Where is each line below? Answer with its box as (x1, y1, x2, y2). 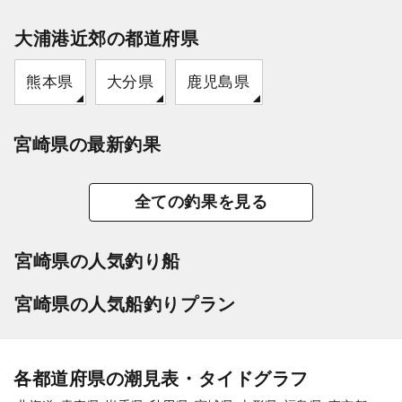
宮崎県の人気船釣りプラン (14, 293, 236, 314)
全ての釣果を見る (134, 192, 268, 211)
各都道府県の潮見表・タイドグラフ (13, 368, 309, 389)
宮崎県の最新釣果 (13, 134, 162, 154)
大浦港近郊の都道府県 (14, 28, 199, 48)
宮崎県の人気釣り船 (14, 250, 180, 271)
